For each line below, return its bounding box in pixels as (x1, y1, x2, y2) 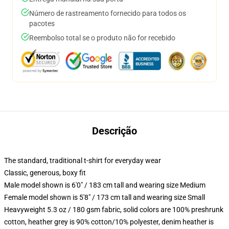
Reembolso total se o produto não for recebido (29, 34, 175, 42)
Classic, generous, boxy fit (4, 169, 86, 177)
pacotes (29, 19, 55, 28)
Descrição (92, 125, 137, 137)
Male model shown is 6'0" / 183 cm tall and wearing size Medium (4, 181, 205, 189)
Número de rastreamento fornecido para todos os (29, 9, 186, 17)
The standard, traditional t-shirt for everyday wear (4, 156, 161, 165)
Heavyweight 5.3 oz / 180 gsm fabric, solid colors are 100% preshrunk (4, 205, 223, 214)
